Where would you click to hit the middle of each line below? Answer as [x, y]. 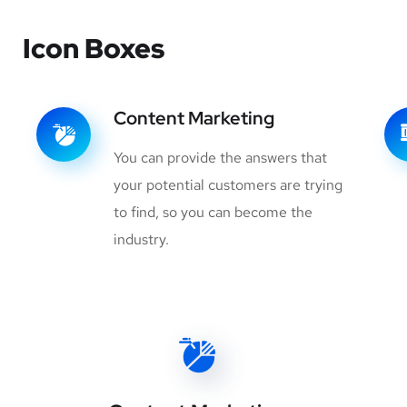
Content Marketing [194, 118]
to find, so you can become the [213, 212]
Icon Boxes [94, 48]
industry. [141, 239]
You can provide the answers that [220, 157]
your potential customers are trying [228, 184]
